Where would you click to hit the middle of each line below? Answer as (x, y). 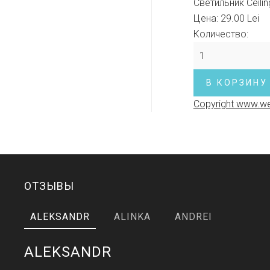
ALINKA (132, 217)
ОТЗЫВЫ (49, 186)
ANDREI (193, 217)
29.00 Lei (240, 18)
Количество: (221, 34)
